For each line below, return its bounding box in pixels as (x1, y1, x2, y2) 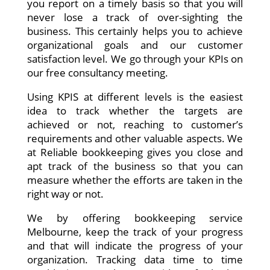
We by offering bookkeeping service (27, 211, 243, 225)
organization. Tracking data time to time (27, 253, 243, 266)
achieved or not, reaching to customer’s (27, 118, 243, 131)
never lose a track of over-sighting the (27, 10, 243, 24)
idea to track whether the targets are (27, 104, 243, 118)
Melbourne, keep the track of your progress (27, 225, 243, 239)
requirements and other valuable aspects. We (27, 131, 243, 145)
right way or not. (27, 187, 104, 201)
